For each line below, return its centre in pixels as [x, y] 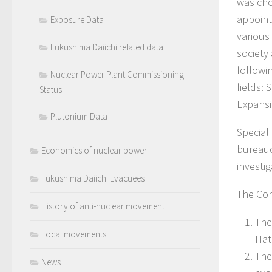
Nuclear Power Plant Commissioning [117, 75]
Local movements [74, 234]
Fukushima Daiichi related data [107, 47]
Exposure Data [77, 20]
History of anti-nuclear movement [103, 206]
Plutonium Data [79, 117]
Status [51, 90]
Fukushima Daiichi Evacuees [93, 178]
